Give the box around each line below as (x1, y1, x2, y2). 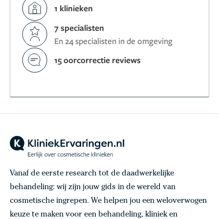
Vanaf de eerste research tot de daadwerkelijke (10, 170, 174, 178)
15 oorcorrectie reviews (54, 54, 141, 66)
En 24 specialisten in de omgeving (54, 35, 173, 46)
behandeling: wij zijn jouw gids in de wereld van (10, 183, 175, 192)
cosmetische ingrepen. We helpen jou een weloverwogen (10, 197, 207, 205)
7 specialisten (54, 22, 105, 33)
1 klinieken (54, 2, 93, 14)
